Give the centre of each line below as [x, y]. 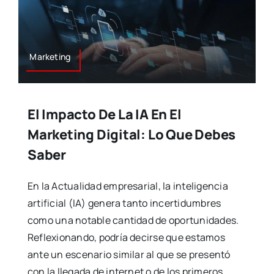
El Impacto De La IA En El [104, 115]
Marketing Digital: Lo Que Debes [131, 135]
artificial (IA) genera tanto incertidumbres [124, 203]
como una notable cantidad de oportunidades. [133, 220]
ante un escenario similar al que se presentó [129, 255]
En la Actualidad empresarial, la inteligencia [128, 186]
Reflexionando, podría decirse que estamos [126, 238]
